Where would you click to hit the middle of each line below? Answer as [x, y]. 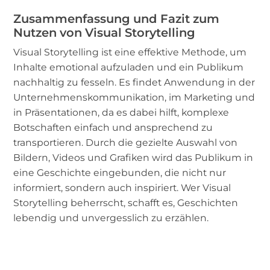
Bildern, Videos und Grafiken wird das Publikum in [133, 157]
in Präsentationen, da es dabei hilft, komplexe [121, 112]
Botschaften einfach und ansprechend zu [113, 127]
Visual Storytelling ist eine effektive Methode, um [130, 52]
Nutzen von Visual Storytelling [105, 32]
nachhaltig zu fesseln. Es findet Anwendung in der [134, 82]
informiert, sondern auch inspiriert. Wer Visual [122, 187]
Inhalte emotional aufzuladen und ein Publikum [129, 67]
